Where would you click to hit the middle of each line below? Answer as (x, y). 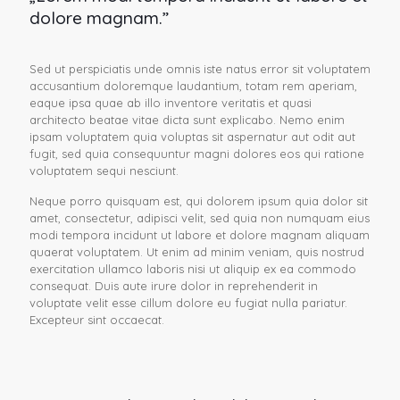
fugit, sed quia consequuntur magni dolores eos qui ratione (197, 154)
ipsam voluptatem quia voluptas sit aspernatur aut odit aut (192, 137)
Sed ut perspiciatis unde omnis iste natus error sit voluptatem (200, 69)
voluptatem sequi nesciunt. (104, 171)
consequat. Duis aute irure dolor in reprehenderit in (174, 286)
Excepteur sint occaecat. (97, 320)
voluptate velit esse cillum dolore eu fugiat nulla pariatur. (188, 303)
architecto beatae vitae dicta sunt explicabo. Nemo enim (187, 120)
